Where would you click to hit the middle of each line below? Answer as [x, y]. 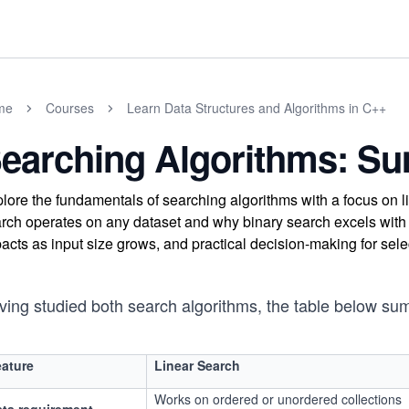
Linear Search [197, 365]
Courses [70, 108]
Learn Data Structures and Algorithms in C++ [257, 108]
